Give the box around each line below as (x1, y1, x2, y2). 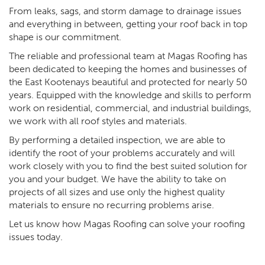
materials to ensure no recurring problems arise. (9, 199, 214, 211)
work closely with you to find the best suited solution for (9, 160, 247, 172)
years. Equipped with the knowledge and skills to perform (9, 89, 251, 101)
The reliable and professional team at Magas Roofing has (9, 50, 247, 62)
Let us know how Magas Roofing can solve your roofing (9, 218, 245, 230)
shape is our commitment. (9, 31, 121, 43)
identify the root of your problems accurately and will (9, 147, 235, 159)
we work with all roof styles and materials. (9, 115, 187, 127)
